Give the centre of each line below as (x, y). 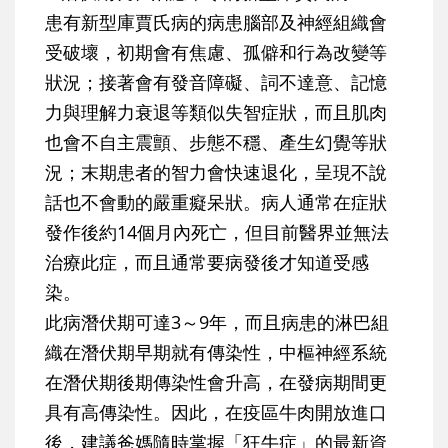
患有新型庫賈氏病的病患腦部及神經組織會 (216, 22)
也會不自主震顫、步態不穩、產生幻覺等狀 (216, 142)
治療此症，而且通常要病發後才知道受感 (207, 262)
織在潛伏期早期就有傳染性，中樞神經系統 (216, 352)
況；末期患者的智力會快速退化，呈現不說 (216, 172)
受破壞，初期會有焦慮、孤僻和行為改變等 (216, 52)
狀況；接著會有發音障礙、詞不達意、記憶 (216, 82)
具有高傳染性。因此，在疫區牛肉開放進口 (216, 412)
